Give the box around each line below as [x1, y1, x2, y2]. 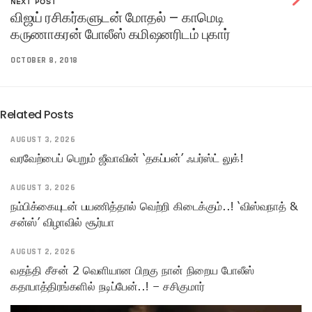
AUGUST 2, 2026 [10, 247, 75, 258]
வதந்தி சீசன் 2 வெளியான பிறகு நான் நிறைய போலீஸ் [10, 264, 254, 277]
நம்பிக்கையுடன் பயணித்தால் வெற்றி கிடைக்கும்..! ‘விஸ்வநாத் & [10, 200, 298, 213]
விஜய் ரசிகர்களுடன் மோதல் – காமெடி [10, 8, 224, 28]
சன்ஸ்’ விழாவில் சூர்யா [10, 216, 114, 229]
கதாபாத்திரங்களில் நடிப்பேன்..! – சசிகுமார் [10, 280, 205, 293]
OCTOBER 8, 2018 [10, 55, 78, 66]
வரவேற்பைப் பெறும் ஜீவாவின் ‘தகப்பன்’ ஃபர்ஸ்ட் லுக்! [10, 152, 244, 165]
